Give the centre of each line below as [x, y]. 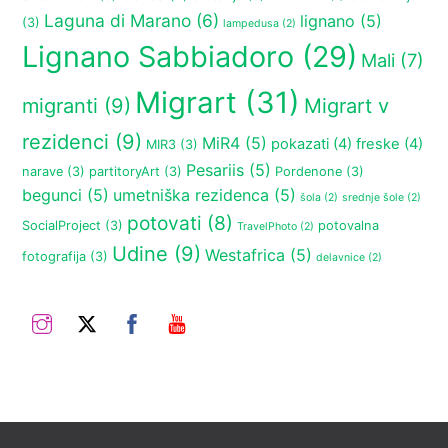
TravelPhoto [267, 227]
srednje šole [373, 198]
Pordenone [309, 172]
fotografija [54, 257]
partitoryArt [125, 172]
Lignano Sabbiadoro [158, 57]
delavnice [341, 258]
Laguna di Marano [118, 21]
